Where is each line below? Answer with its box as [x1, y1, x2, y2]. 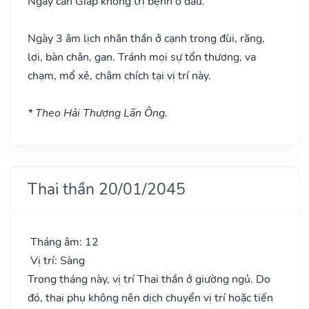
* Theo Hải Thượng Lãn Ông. [28, 105, 168, 121]
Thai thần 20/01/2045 [28, 177, 186, 200]
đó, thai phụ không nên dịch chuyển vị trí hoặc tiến [28, 290, 273, 306]
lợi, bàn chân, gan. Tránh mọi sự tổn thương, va [28, 49, 256, 65]
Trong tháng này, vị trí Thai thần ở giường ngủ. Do [28, 271, 270, 287]
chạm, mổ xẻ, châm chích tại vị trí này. [28, 68, 211, 83]
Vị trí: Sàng [28, 252, 85, 268]
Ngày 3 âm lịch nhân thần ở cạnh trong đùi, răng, [28, 30, 265, 46]
